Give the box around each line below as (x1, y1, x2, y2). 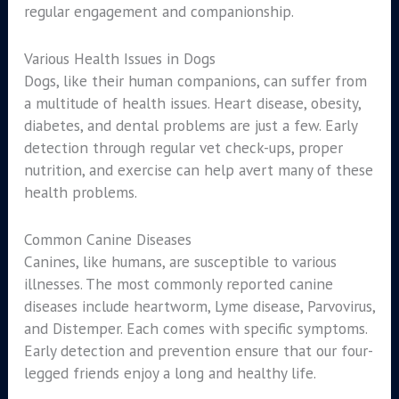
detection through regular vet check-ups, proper (23, 137, 343, 159)
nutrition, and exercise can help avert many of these (23, 159, 373, 181)
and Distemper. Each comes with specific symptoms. (23, 317, 367, 338)
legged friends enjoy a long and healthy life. (23, 362, 316, 383)
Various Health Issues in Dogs (23, 48, 216, 69)
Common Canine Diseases (23, 228, 191, 249)
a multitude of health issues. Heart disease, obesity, (23, 93, 361, 114)
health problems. (23, 182, 137, 203)
